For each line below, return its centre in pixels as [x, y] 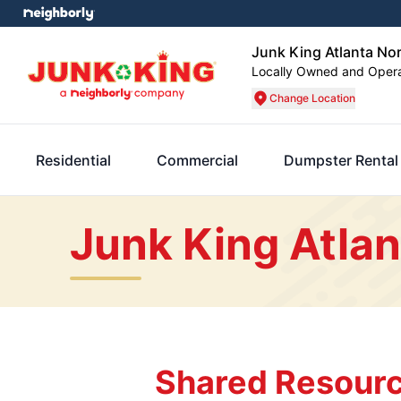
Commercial [198, 160]
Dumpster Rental [341, 160]
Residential [73, 160]
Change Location [312, 98]
